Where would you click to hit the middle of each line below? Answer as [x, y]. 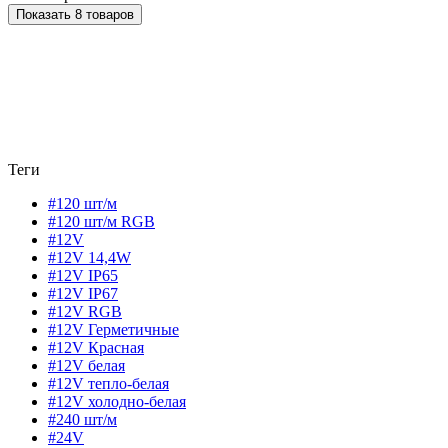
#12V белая [86, 366]
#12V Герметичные [113, 330]
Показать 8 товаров [104, 15]
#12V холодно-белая [117, 402]
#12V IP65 [83, 276]
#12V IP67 [83, 294]
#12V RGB [85, 312]
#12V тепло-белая [108, 384]
